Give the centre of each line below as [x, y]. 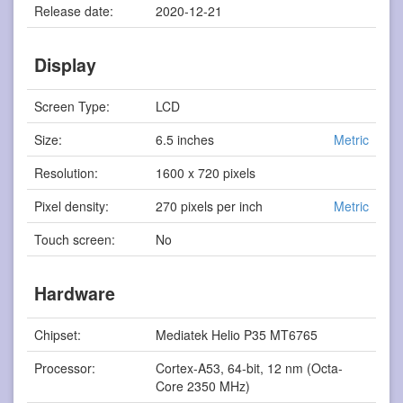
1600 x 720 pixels [206, 172]
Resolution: [67, 172]
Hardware [75, 294]
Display [66, 65]
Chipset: [58, 334]
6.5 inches [185, 139]
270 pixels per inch [210, 206]
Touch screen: [75, 239]
